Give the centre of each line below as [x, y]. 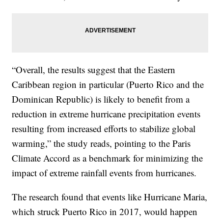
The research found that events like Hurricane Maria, [110, 197]
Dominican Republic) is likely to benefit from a [101, 99]
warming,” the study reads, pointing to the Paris [101, 143]
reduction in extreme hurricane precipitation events [106, 114]
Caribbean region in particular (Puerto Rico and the [108, 84]
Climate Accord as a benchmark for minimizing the [108, 158]
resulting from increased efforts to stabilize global [104, 129]
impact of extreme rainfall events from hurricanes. [104, 173]
